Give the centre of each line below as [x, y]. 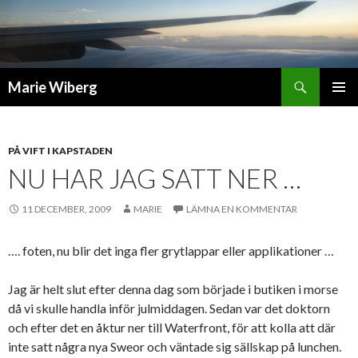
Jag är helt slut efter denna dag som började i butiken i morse [173, 289]
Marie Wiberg [53, 88]
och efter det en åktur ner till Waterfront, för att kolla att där [172, 328]
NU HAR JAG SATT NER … [155, 179]
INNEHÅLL [34, 134]
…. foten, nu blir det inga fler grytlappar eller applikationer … [171, 251]
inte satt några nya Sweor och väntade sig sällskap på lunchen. [175, 347]
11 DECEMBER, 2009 [66, 209]
